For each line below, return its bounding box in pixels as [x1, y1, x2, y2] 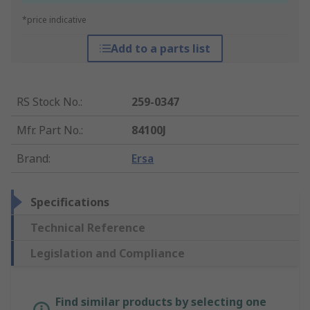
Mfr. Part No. [17, 122, 81, 138]
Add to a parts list [110, 41, 210, 57]
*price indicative [22, 14, 86, 26]
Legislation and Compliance [30, 246, 185, 262]
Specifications [30, 194, 109, 210]
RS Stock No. [17, 94, 80, 110]
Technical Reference [30, 220, 145, 236]
